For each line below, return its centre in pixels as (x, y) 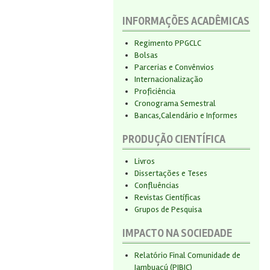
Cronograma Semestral (175, 103)
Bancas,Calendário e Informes (186, 115)
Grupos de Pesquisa (168, 209)
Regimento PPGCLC (168, 43)
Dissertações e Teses (171, 173)
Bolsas (146, 55)
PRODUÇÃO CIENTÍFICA (174, 139)
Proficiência (155, 91)
